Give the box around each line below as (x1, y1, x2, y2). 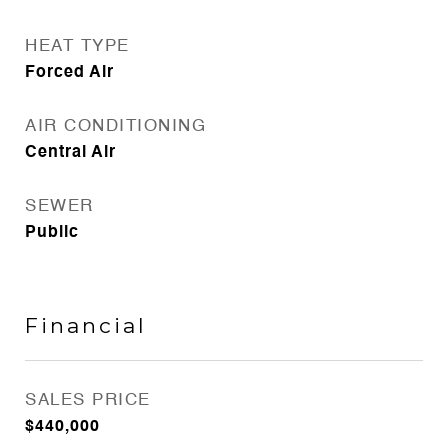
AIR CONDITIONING (25, 118, 206, 135)
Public (25, 225, 79, 241)
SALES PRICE (25, 392, 151, 409)
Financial (25, 313, 147, 338)
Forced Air (25, 65, 114, 81)
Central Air (25, 145, 116, 161)
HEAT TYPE (25, 38, 130, 55)
